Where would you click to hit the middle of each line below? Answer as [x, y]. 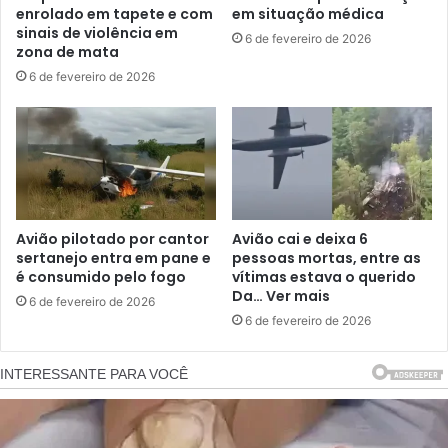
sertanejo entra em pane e [113, 257]
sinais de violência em [97, 32]
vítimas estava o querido [324, 276]
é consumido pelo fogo [101, 276]
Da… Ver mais [281, 295]
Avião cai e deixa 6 [300, 238]
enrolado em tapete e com [114, 13]
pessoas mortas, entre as [326, 257]
